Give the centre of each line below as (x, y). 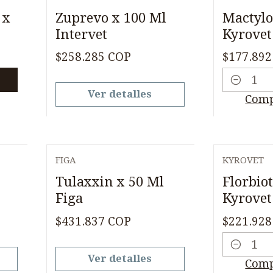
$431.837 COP (93, 222)
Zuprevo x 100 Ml (111, 17)
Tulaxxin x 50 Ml (109, 182)
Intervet (81, 34)
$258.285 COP (93, 57)
